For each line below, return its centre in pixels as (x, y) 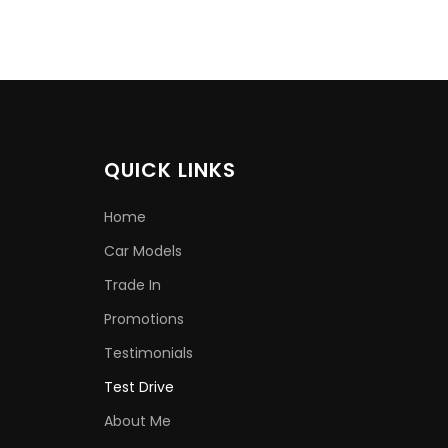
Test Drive (139, 387)
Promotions (144, 319)
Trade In (132, 285)
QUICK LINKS (170, 170)
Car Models (143, 251)
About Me (137, 421)
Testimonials (148, 353)
